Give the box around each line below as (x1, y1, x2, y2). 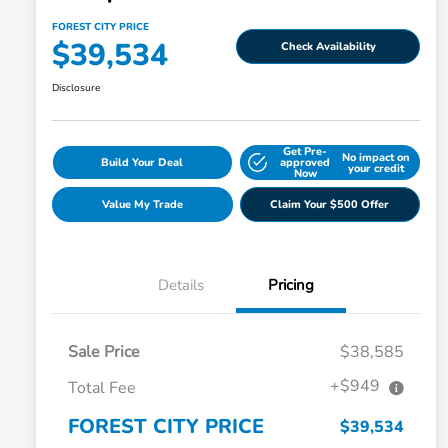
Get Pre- (283, 144, 328, 160)
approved (280, 155, 331, 171)
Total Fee (68, 377, 136, 400)
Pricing (268, 275, 314, 296)
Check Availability (280, 38, 376, 54)
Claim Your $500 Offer (270, 197, 390, 213)
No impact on (341, 149, 410, 165)
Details (158, 275, 204, 296)
